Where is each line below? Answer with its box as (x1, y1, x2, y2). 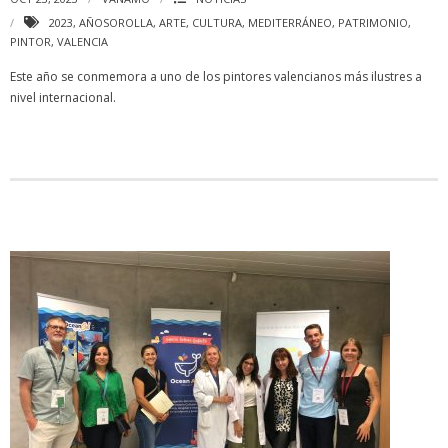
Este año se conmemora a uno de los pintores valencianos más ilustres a (10, 68, 422, 85)
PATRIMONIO (338, 15, 408, 30)
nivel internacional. (10, 89, 116, 106)
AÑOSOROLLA (79, 15, 153, 30)
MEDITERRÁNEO (248, 15, 332, 30)
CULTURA (192, 15, 242, 30)
